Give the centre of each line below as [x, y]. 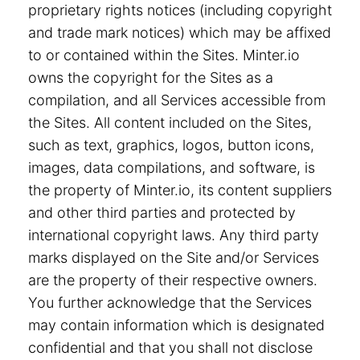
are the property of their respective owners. [173, 280]
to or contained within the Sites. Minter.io [164, 55]
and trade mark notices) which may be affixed [180, 33]
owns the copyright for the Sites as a [151, 78]
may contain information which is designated [176, 325]
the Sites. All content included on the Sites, [170, 123]
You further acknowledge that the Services [170, 303]
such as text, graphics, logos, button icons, [171, 145]
